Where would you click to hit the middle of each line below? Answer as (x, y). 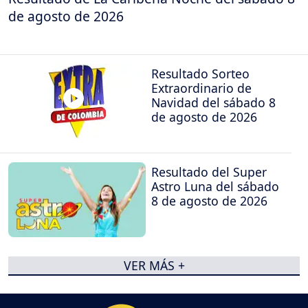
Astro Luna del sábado (215, 187)
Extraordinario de (201, 88)
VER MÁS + (154, 266)
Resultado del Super (209, 172)
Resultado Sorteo (200, 73)
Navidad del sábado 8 (213, 102)
